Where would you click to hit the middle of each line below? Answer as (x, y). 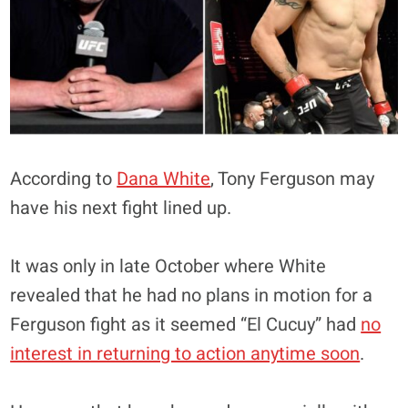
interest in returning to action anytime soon (185, 353)
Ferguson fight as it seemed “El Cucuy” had (186, 324)
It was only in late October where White (168, 266)
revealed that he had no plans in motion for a (192, 295)
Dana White (164, 178)
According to (64, 178)
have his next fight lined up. (121, 208)
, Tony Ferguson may (293, 178)
